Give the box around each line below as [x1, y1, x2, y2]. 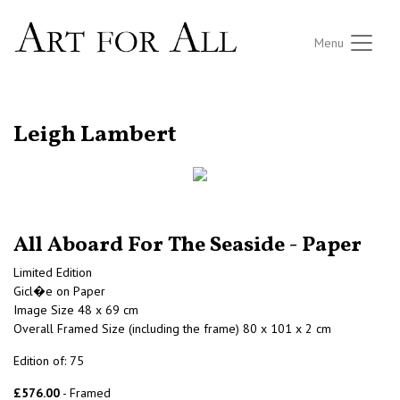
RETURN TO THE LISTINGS [13, 108, 144, 121]
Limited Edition [13, 264, 92, 281]
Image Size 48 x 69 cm [13, 302, 138, 319]
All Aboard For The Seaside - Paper [13, 230, 362, 262]
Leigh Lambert [13, 120, 177, 152]
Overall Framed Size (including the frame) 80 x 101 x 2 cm [13, 321, 331, 337]
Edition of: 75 [13, 353, 84, 370]
